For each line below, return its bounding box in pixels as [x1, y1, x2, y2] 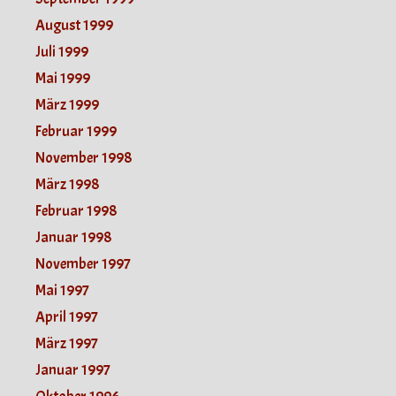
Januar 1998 [35, 227, 111, 247]
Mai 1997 [35, 280, 89, 300]
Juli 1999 [35, 42, 88, 61]
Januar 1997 [35, 360, 110, 379]
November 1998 [35, 148, 132, 167]
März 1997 [35, 333, 98, 353]
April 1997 [35, 307, 98, 326]
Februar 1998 [35, 201, 117, 220]
